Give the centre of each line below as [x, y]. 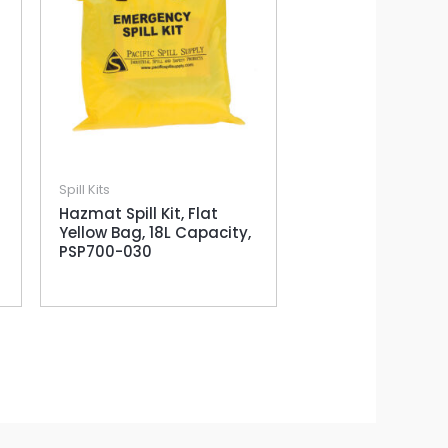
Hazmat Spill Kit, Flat [138, 214]
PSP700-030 [105, 252]
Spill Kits [84, 189]
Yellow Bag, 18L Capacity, [154, 233]
